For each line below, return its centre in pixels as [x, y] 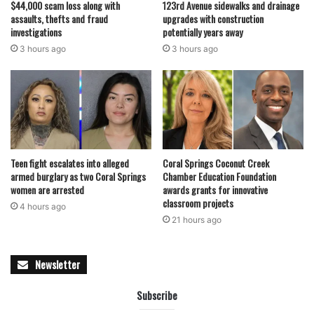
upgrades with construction [213, 18]
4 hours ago [43, 207]
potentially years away [203, 32]
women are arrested [47, 190]
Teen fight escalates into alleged [70, 163]
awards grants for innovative [215, 190]
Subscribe [157, 295]
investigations [36, 32]
